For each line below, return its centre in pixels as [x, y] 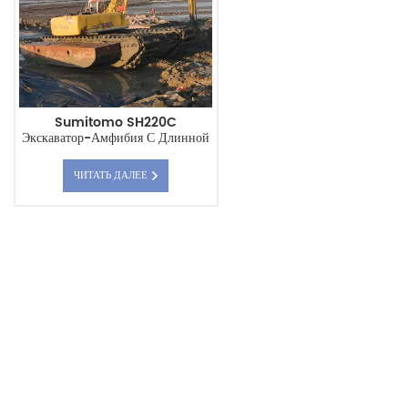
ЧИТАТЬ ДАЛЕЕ [111, 176]
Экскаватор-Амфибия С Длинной [116, 138]
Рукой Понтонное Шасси [116, 153]
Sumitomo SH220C [116, 122]
